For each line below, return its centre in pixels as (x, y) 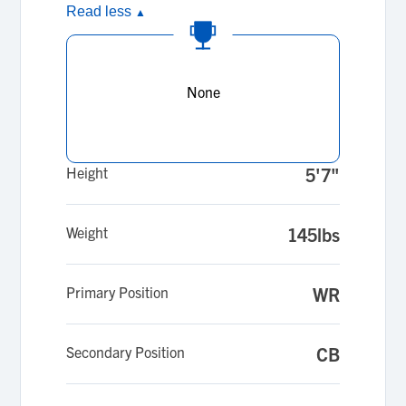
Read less (101, 11)
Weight (87, 232)
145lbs (313, 234)
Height (87, 172)
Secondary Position (126, 352)
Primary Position (118, 292)
